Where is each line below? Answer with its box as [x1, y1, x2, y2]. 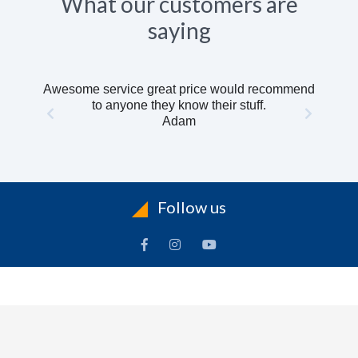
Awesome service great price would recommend [43, 82, 315, 96]
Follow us [154, 197, 226, 217]
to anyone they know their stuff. [92, 98, 266, 112]
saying [147, 17, 211, 44]
